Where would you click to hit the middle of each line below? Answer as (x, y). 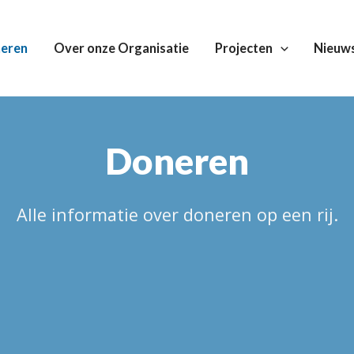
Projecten (243, 48)
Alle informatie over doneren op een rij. (177, 214)
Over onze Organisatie (122, 48)
